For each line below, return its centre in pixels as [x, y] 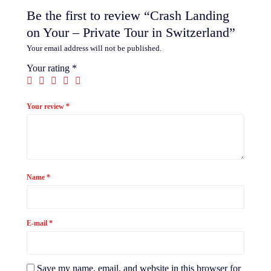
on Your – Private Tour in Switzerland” [131, 32]
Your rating [49, 68]
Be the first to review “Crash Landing [128, 15]
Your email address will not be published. [94, 48]
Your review [46, 106]
